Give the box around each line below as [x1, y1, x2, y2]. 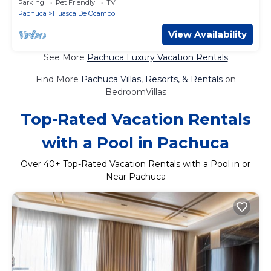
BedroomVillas [105, 86, 166, 97]
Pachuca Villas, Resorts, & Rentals [80, 73, 223, 85]
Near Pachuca [105, 171, 166, 182]
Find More [35, 73, 81, 85]
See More [43, 51, 87, 63]
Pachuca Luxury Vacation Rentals [87, 51, 228, 63]
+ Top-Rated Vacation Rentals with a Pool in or [55, 158, 250, 169]
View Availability [168, 28, 247, 40]
